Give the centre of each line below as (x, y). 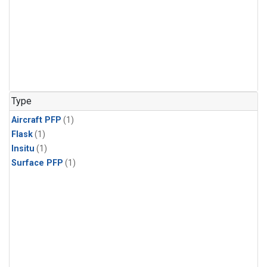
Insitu (23, 149)
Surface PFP (37, 163)
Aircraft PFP (36, 120)
